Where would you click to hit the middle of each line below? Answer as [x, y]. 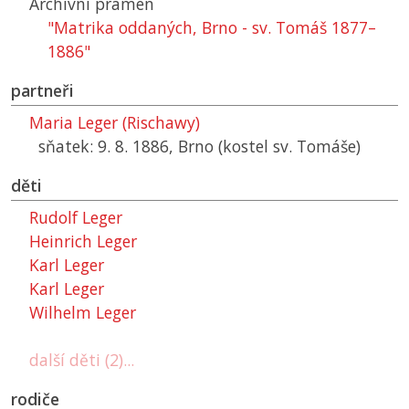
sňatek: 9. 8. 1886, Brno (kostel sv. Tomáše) [199, 147]
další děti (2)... [82, 360]
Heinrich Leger [83, 241]
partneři [42, 91]
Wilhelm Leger [83, 313]
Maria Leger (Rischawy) [115, 123]
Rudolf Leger [76, 218]
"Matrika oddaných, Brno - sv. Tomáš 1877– [212, 28]
